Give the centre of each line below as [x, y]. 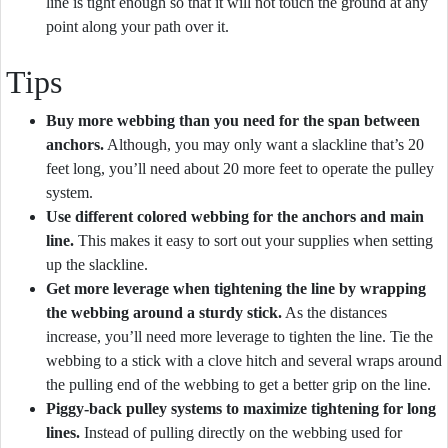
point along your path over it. [137, 26]
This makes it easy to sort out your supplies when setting [253, 240]
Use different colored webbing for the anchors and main [235, 216]
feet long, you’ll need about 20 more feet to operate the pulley [240, 168]
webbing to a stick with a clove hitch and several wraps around [244, 360]
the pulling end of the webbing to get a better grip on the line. [238, 384]
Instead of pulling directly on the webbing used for [241, 432]
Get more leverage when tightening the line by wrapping [236, 288]
